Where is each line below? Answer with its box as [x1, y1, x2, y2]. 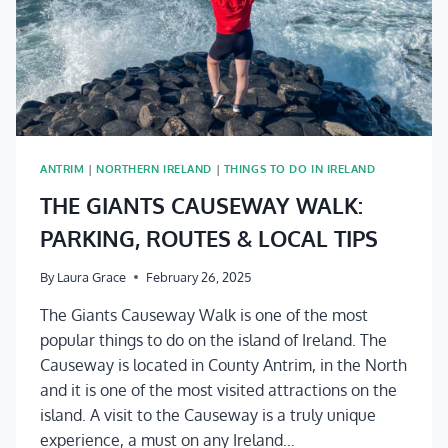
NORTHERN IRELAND [96, 161, 213, 177]
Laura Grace [57, 269, 127, 286]
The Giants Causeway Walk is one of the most [40, 305, 368, 326]
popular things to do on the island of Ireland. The [40, 330, 387, 351]
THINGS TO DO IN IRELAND [223, 161, 376, 177]
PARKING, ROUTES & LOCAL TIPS [40, 223, 378, 252]
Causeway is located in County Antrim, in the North [40, 355, 407, 376]
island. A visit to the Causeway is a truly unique [40, 405, 376, 426]
